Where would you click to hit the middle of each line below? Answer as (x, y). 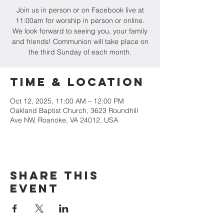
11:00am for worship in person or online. (80, 20)
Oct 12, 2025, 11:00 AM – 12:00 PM (67, 101)
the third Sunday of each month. (80, 52)
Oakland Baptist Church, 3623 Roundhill (74, 110)
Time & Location (77, 82)
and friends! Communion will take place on (80, 41)
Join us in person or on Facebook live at (80, 10)
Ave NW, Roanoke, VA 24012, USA (64, 120)
